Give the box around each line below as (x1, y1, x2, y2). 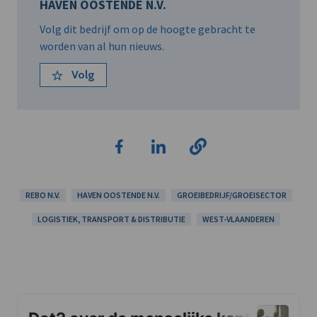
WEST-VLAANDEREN (202, 214, 275, 225)
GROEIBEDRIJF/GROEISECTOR (176, 190, 287, 201)
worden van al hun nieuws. (40, 39, 164, 54)
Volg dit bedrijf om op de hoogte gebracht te (40, 22, 255, 37)
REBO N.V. (25, 190, 60, 201)
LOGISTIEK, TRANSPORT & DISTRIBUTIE (37, 214, 185, 225)
